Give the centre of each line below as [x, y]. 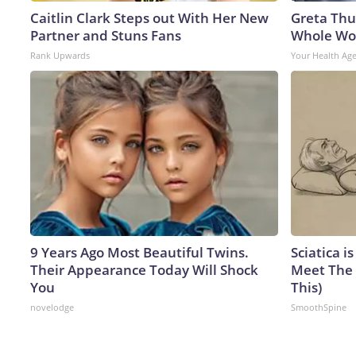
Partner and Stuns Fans [106, 35]
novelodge [52, 307]
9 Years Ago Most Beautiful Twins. [139, 252]
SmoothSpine [319, 307]
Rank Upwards [60, 55]
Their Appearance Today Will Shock [144, 269]
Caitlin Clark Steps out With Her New [149, 17]
